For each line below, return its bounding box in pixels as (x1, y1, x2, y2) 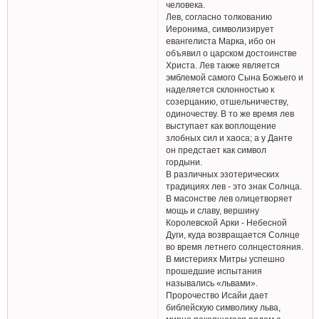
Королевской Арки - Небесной (166, 217, 288, 227)
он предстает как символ (166, 145, 267, 155)
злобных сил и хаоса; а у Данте (166, 132, 293, 142)
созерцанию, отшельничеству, (166, 96, 289, 106)
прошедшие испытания (166, 266, 263, 276)
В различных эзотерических (166, 169, 280, 179)
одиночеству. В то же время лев (166, 108, 295, 118)
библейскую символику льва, (166, 302, 281, 312)
